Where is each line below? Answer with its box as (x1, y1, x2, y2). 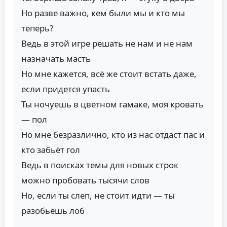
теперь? (21, 22, 53, 34)
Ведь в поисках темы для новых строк (21, 159, 178, 171)
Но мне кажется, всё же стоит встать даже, (21, 67, 197, 80)
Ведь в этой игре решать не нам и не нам (21, 37, 193, 49)
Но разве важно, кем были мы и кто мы (21, 7, 185, 19)
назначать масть (21, 52, 91, 64)
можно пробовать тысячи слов (21, 174, 149, 186)
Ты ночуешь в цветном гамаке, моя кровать (21, 98, 204, 110)
